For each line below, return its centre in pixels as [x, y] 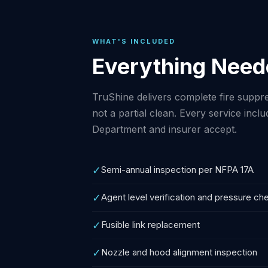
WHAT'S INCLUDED [134, 41]
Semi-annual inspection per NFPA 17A [177, 170]
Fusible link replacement [150, 225]
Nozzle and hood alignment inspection [179, 252]
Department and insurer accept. [165, 129]
